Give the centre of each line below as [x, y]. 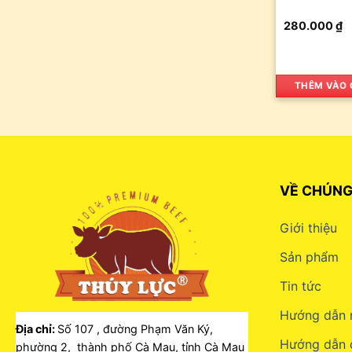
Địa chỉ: [37, 329]
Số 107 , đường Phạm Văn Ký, [135, 329]
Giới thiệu [308, 228]
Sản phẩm [309, 257]
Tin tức [301, 286]
